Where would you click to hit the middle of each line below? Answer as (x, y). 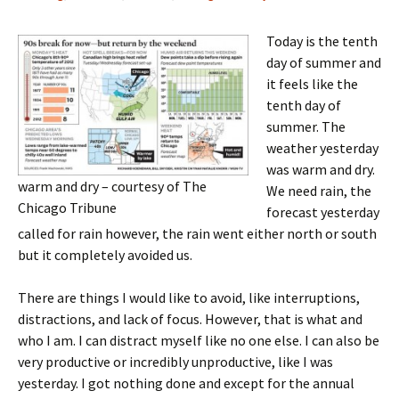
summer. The (306, 126)
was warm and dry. (321, 169)
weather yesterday (322, 148)
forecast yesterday (323, 212)
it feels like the (312, 84)
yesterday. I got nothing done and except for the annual (186, 383)
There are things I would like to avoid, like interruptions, (189, 297)
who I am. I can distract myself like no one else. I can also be (199, 340)
